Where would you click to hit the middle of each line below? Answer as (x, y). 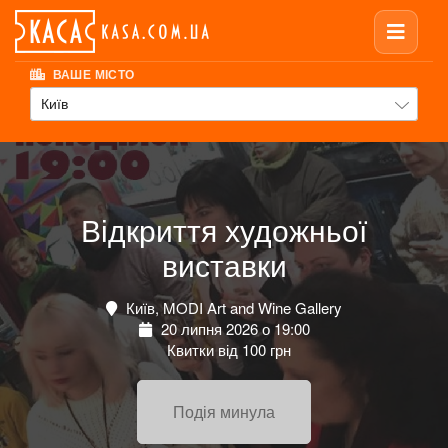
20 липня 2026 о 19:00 (233, 329)
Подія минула (224, 412)
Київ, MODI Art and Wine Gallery (232, 308)
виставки (224, 265)
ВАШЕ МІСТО (92, 74)
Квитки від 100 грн (226, 350)
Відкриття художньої (224, 230)
